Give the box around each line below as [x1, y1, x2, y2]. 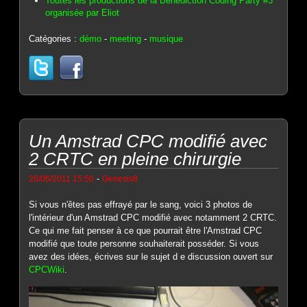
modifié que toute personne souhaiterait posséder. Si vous [29, 238, 260, 249]
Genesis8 [102, 173, 138, 183]
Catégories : [29, 33, 80, 44]
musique [149, 33, 184, 44]
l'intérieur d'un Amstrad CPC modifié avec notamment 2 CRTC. [29, 212, 278, 223]
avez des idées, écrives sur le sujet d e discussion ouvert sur [29, 251, 273, 262]
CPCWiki [29, 264, 65, 275]
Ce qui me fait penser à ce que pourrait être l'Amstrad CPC [29, 225, 262, 236]
